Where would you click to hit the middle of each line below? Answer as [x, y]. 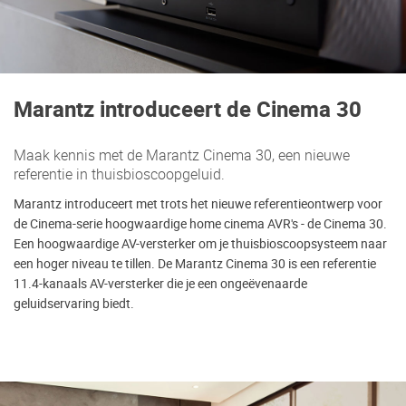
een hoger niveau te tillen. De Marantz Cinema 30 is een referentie [195, 264]
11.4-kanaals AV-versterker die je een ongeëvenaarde [160, 284]
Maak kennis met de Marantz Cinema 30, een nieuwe [182, 155]
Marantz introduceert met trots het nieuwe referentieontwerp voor [198, 204]
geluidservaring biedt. [74, 304]
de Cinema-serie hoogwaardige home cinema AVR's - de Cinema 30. [200, 224]
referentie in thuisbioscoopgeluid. [119, 174]
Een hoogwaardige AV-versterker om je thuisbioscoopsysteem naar [200, 244]
